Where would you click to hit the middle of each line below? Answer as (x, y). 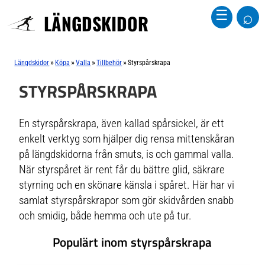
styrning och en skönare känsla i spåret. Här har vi (127, 185)
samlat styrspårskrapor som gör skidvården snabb (127, 200)
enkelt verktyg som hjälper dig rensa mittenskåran (127, 139)
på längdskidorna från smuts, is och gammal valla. (127, 154)
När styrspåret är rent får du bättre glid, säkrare (122, 169)
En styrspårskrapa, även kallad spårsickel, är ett (122, 123)
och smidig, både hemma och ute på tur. (106, 216)
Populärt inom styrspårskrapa (132, 242)
